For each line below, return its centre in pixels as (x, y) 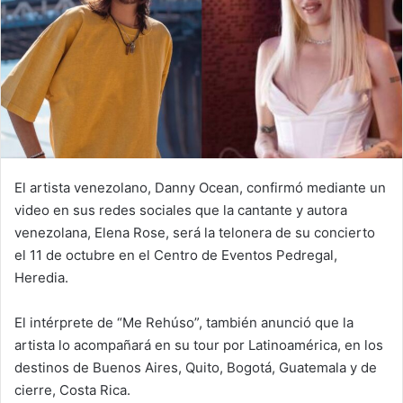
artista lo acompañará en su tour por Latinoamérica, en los (199, 345)
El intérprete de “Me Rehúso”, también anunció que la (184, 322)
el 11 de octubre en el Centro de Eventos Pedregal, (176, 255)
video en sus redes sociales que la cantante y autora (181, 210)
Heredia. (43, 277)
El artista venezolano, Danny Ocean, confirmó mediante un (200, 187)
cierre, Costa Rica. (74, 390)
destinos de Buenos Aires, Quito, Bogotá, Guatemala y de (196, 367)
